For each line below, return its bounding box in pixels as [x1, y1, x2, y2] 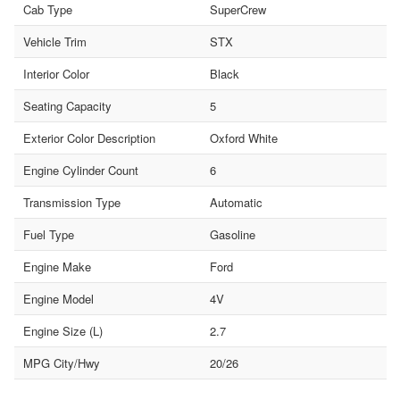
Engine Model [23, 289, 94, 307]
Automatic [209, 193, 262, 211]
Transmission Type [23, 193, 121, 211]
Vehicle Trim [23, 32, 87, 50]
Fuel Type [23, 225, 74, 243]
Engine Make [23, 257, 91, 275]
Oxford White [209, 129, 278, 146]
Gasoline [209, 225, 255, 243]
